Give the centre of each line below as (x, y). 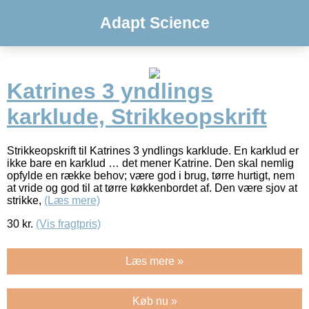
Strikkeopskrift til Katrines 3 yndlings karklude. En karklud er (153, 150)
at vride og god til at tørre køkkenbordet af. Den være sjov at (152, 188)
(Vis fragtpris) (68, 223)
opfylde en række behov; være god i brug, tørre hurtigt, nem (151, 175)
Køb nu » (154, 301)
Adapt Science (154, 23)
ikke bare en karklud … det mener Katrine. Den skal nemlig (150, 163)
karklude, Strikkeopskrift (137, 117)
